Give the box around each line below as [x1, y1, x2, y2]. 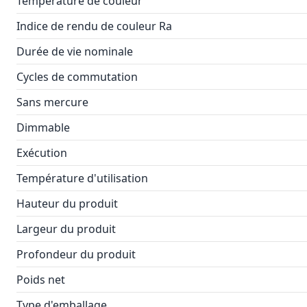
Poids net [16, 272, 65, 287]
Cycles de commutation [16, 69, 138, 84]
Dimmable [16, 120, 70, 135]
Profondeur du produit [16, 247, 136, 262]
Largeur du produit [16, 221, 116, 236]
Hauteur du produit [16, 196, 118, 211]
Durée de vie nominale [16, 44, 133, 59]
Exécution [16, 145, 67, 160]
